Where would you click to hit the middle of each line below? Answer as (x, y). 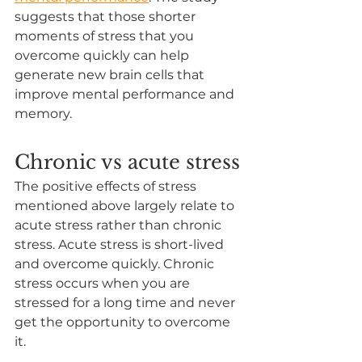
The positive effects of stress (107, 186)
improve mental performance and (126, 94)
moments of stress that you (106, 36)
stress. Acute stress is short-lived (121, 244)
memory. (43, 113)
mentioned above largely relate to (126, 205)
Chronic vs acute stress (127, 162)
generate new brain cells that (111, 74)
